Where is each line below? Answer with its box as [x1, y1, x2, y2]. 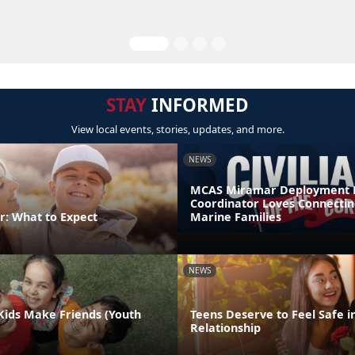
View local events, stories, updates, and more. [71, 122, 284, 136]
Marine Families [190, 208, 281, 224]
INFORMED [147, 93, 249, 117]
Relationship [190, 319, 261, 335]
